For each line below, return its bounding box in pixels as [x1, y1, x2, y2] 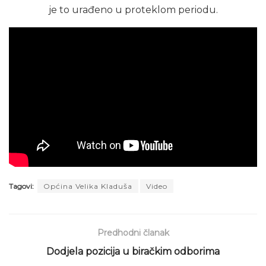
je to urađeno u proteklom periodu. [48, 4, 218, 15]
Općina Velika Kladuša [43, 181, 132, 191]
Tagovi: [9, 181, 34, 191]
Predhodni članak [97, 227, 169, 238]
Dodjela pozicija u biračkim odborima [46, 245, 220, 257]
